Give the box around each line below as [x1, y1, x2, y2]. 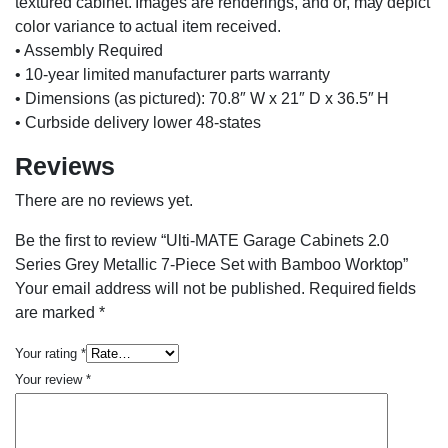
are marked [15, 303, 99, 321]
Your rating [15, 345, 81, 361]
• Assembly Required [15, 41, 164, 59]
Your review [15, 371, 86, 387]
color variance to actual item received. [15, 17, 281, 35]
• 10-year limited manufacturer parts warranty [15, 65, 330, 83]
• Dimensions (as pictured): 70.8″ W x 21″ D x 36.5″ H [15, 89, 390, 107]
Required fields [308, 279, 417, 297]
